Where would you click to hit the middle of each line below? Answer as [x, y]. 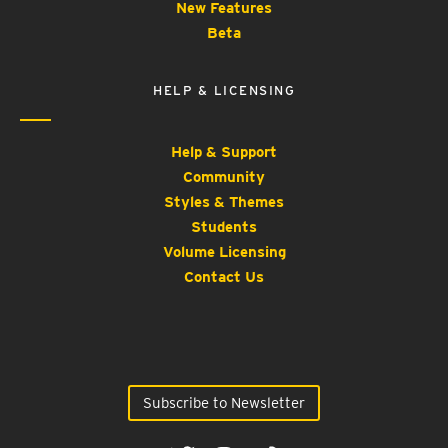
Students [224, 227]
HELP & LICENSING [224, 91]
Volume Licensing [224, 252]
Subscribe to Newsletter [224, 402]
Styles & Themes [224, 202]
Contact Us [224, 277]
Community [224, 177]
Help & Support [224, 152]
